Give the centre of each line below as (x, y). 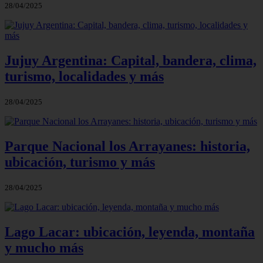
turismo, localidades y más (84, 77)
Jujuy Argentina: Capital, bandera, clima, (131, 61)
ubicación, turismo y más (80, 162)
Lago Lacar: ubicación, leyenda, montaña (130, 232)
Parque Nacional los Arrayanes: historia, (127, 146)
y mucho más (44, 247)
